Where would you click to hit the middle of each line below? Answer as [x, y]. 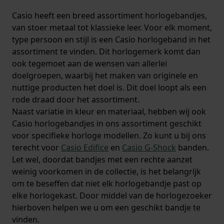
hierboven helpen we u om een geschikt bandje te [106, 208]
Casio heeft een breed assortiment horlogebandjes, [109, 16]
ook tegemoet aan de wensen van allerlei [89, 64]
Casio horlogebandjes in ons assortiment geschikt [107, 124]
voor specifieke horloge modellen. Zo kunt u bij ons [109, 136]
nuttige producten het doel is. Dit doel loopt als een [109, 88]
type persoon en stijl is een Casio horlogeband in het [111, 40]
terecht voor [36, 148]
